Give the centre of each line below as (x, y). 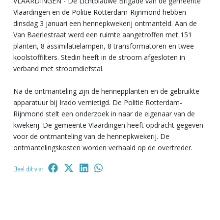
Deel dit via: (28, 168)
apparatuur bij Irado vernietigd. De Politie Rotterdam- (98, 102)
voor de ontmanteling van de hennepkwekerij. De (91, 136)
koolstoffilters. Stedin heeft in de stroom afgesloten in (99, 57)
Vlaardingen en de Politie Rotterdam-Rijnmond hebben (100, 12)
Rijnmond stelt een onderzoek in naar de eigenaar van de (104, 113)
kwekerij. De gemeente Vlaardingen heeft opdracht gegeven (108, 125)
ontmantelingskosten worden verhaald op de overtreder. (103, 147)
